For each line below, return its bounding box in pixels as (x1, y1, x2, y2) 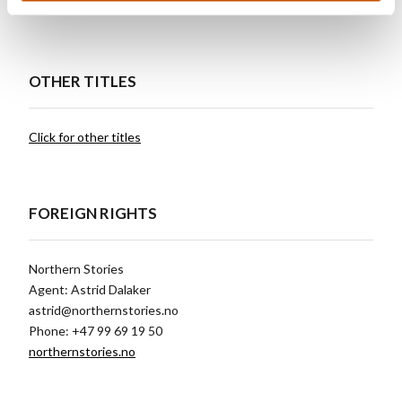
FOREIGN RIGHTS (29, 203, 157, 223)
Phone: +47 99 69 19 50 (29, 322, 162, 338)
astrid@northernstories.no (29, 301, 179, 318)
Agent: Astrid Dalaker (29, 281, 151, 297)
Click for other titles (29, 128, 141, 144)
